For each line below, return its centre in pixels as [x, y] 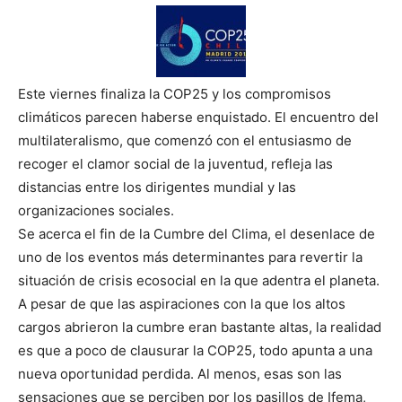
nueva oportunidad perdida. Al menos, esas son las [180, 374]
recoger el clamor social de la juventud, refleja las [175, 164]
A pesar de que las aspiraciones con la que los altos [182, 304]
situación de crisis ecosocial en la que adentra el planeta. [199, 281]
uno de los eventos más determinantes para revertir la [190, 258]
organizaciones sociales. [96, 211]
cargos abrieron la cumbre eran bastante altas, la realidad [200, 328]
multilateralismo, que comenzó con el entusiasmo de [185, 141]
